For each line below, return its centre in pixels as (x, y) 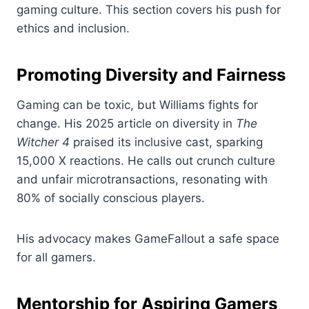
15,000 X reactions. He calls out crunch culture (146, 161)
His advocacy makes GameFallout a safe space (148, 239)
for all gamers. (56, 258)
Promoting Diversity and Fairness (151, 75)
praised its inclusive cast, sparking (166, 142)
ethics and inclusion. (73, 29)
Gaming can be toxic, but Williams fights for (137, 105)
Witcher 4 (43, 142)
